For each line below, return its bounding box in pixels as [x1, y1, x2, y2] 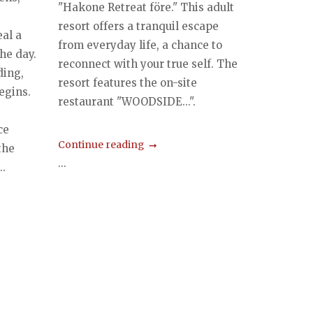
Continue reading [58, 138, 145, 151]
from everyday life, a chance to [58, 38, 223, 52]
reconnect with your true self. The [58, 57, 238, 71]
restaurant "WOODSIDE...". [58, 94, 196, 108]
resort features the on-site [58, 75, 198, 89]
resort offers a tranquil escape [58, 19, 219, 33]
